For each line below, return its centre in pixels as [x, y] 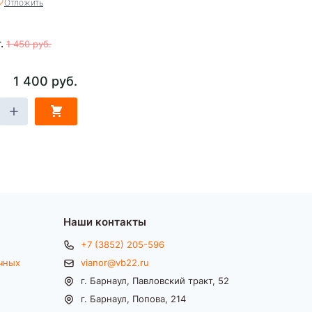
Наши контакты [105, 221]
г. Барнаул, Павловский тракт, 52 [155, 280]
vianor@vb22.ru [115, 262]
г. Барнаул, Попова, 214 [133, 298]
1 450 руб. [29, 43]
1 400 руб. [45, 80]
